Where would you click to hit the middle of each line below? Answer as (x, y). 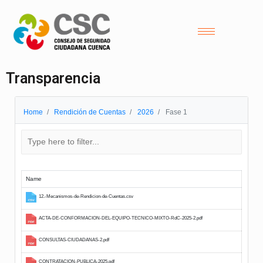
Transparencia (53, 78)
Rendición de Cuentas (90, 112)
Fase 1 (175, 112)
